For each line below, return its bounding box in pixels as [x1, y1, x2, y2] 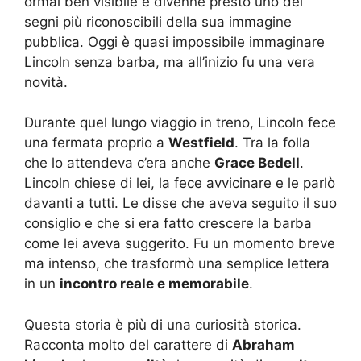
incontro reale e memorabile [60, 276, 249, 292]
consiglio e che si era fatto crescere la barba [24, 215, 312, 231]
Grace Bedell [214, 155, 300, 171]
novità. [24, 73, 68, 90]
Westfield [168, 135, 234, 151]
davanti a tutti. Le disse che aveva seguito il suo [24, 195, 337, 211]
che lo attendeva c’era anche [24, 155, 214, 171]
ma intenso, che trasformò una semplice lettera [24, 255, 330, 272]
